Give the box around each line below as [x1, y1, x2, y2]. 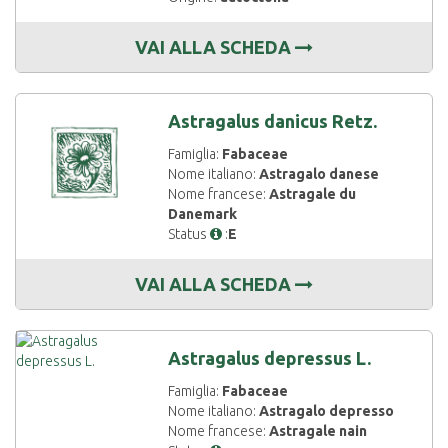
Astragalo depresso [259, 403, 395, 419]
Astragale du [269, 186, 357, 202]
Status [168, 226, 211, 242]
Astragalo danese [259, 166, 380, 182]
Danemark [168, 206, 238, 222]
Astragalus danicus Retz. [168, 111, 378, 131]
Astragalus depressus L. [168, 348, 372, 368]
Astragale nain [269, 423, 368, 439]
